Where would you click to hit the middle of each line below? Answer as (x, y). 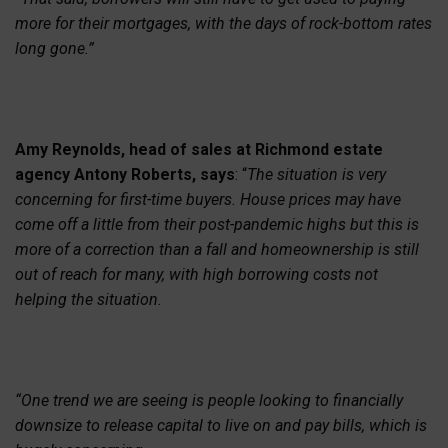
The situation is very (316, 174)
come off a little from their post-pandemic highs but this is (217, 224)
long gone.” (54, 48)
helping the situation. (88, 299)
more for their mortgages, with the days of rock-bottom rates (223, 23)
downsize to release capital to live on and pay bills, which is (221, 426)
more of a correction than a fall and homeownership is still (217, 249)
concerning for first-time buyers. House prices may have (208, 199)
